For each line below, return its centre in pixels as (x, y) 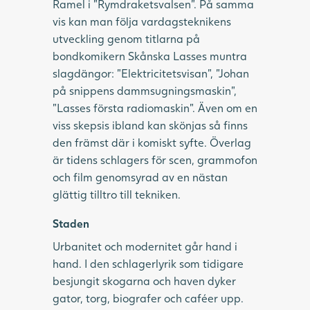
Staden (71, 223)
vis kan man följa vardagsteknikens (142, 21)
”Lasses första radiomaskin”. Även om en (155, 107)
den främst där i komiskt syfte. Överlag (152, 142)
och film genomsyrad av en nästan (140, 176)
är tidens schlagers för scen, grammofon (155, 159)
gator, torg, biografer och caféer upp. (148, 298)
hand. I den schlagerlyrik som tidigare (148, 263)
